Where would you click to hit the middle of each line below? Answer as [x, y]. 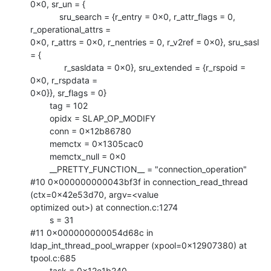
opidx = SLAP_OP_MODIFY [40, 118]
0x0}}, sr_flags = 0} [68, 93]
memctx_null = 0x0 [40, 156]
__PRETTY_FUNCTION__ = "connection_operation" [40, 169]
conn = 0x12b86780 [40, 131]
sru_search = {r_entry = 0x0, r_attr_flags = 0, [45, 16]
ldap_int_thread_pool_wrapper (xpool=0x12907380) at [139, 245]
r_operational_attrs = [70, 29]
